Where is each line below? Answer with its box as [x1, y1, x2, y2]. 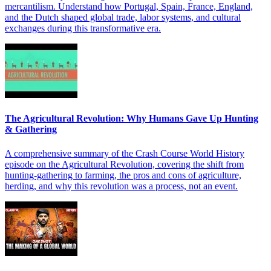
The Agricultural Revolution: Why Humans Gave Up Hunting [5, 113, 258, 124]
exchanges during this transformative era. [5, 22, 161, 33]
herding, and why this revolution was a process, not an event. [5, 180, 238, 191]
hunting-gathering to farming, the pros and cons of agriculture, [5, 169, 241, 180]
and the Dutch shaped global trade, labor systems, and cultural [5, 11, 241, 22]
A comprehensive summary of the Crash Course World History [5, 148, 244, 158]
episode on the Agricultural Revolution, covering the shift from [5, 158, 244, 169]
